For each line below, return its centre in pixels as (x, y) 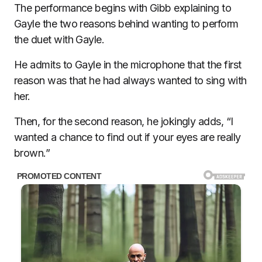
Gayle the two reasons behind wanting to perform (126, 24)
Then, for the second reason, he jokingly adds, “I (124, 122)
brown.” (32, 153)
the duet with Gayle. (59, 40)
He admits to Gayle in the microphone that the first (128, 65)
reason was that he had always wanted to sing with (130, 81)
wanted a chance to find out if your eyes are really (127, 137)
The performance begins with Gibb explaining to (123, 8)
